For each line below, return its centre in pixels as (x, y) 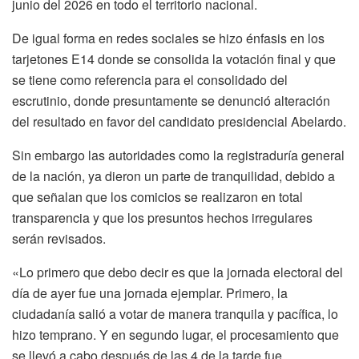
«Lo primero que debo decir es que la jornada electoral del (177, 272)
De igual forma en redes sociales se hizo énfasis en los (168, 38)
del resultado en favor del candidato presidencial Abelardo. (179, 121)
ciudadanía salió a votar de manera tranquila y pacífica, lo (175, 313)
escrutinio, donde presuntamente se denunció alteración (171, 100)
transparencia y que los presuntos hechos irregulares (162, 217)
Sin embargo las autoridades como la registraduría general (178, 155)
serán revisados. (59, 238)
